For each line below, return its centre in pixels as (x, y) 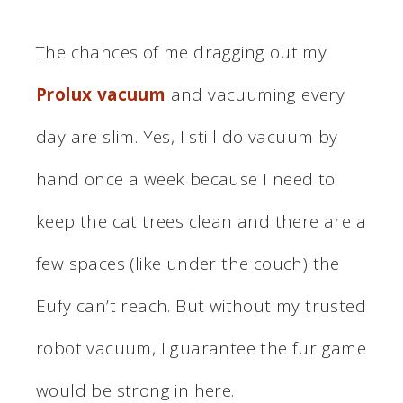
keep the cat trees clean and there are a (201, 221)
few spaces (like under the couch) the (188, 263)
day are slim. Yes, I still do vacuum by (187, 136)
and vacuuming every (255, 94)
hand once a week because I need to (186, 179)
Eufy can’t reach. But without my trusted (201, 305)
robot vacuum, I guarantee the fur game (201, 348)
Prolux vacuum (101, 94)
